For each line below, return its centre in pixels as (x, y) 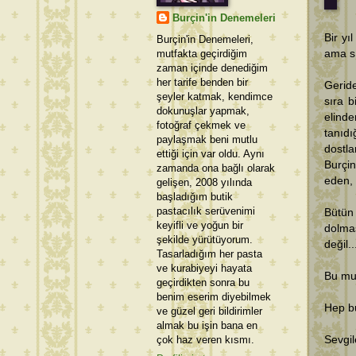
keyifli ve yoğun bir (200, 225)
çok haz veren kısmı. (205, 339)
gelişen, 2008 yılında (204, 182)
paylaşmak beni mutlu (207, 139)
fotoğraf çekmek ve (201, 125)
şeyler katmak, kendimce (215, 96)
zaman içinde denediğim (212, 68)
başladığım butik (195, 196)
